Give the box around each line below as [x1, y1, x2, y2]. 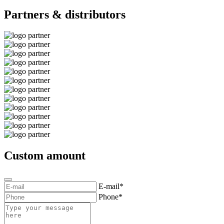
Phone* [98, 192, 122, 201]
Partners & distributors [4, 7, 125, 21]
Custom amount [4, 149, 85, 162]
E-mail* [98, 182, 123, 191]
